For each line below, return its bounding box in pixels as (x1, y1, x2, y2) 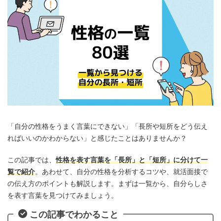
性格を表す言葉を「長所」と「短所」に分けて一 (56, 155, 208, 164)
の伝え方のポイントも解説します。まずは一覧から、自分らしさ (7, 179, 208, 188)
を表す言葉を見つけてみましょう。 (7, 191, 118, 200)
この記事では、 (7, 155, 56, 164)
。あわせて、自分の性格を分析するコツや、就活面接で (35, 167, 208, 176)
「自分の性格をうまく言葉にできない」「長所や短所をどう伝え (7, 122, 208, 131)
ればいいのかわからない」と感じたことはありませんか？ (7, 134, 187, 143)
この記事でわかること (30, 209, 118, 220)
